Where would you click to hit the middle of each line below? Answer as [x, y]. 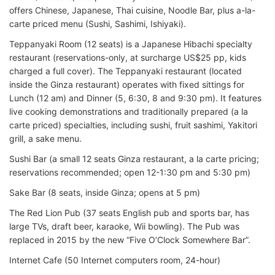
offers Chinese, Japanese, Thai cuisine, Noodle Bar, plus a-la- [132, 10]
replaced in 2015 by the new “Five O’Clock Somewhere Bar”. [130, 239]
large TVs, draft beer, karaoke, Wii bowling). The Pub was [124, 226]
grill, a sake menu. [45, 138]
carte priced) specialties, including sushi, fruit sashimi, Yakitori [133, 125]
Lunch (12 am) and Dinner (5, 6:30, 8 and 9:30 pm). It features [135, 98]
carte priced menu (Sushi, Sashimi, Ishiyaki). [98, 23]
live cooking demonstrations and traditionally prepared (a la [129, 111]
